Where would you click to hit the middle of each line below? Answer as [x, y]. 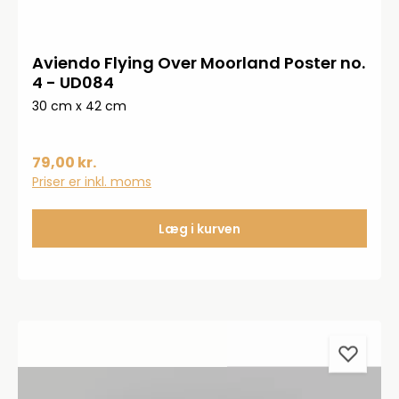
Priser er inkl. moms [92, 182]
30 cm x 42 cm [79, 106]
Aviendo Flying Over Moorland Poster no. [199, 63]
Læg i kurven [199, 229]
